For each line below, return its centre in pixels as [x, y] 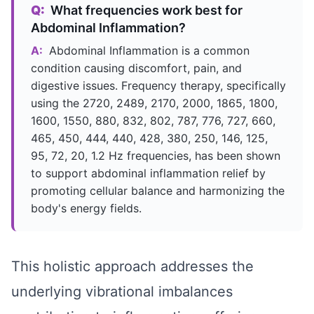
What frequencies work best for [145, 11]
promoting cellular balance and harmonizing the [158, 191]
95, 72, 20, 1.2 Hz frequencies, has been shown [156, 156]
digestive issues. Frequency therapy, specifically [158, 86]
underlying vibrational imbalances [122, 292]
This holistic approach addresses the [132, 267]
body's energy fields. [86, 209]
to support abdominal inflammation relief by [148, 173]
